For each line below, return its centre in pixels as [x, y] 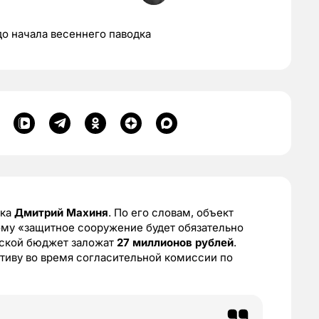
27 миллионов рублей [175, 242]
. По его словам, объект [171, 213]
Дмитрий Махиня [61, 213]
